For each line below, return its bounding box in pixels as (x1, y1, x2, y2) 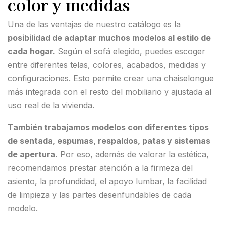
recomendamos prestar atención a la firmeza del (8, 163, 193, 173)
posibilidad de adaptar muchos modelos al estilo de (8, 33, 211, 43)
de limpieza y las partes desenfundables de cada (8, 190, 191, 200)
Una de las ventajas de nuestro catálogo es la (8, 19, 181, 30)
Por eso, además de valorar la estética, (58, 149, 209, 160)
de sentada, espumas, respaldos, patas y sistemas (8, 136, 210, 146)
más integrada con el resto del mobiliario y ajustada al (8, 87, 211, 97)
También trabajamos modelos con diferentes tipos (8, 122, 209, 133)
